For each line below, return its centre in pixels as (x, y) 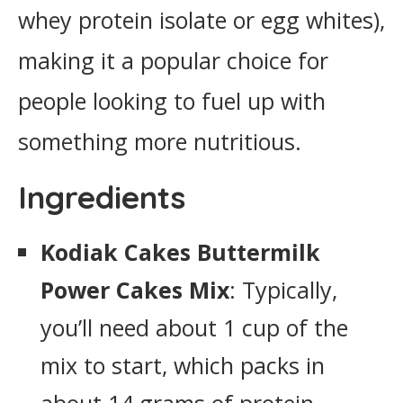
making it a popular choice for (173, 60)
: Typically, (283, 290)
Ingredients (102, 197)
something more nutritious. (160, 141)
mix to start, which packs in (183, 365)
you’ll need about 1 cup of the (194, 327)
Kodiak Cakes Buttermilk (180, 252)
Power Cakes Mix (135, 290)
